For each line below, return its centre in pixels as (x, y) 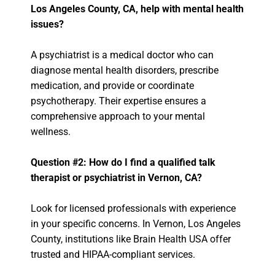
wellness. (51, 132)
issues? (47, 25)
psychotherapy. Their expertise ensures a (118, 101)
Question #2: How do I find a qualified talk (123, 163)
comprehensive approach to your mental (118, 117)
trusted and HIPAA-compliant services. (113, 255)
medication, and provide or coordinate (112, 86)
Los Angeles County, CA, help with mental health (137, 9)
